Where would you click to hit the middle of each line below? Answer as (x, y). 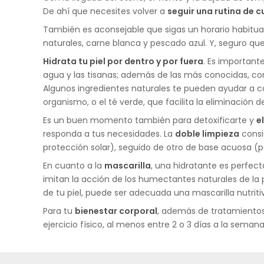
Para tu (59, 211)
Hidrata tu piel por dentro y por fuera (123, 62)
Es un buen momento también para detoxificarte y (150, 121)
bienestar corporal (116, 211)
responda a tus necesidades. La (109, 134)
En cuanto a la (74, 166)
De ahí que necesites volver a (105, 11)
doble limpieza (207, 134)
